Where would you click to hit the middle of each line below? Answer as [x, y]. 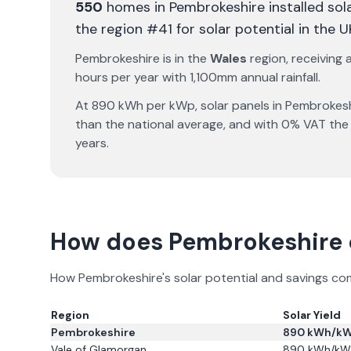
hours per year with [132, 77]
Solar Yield [312, 315]
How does [109, 242]
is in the [185, 58]
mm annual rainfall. [269, 77]
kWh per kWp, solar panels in [200, 105]
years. [92, 143]
